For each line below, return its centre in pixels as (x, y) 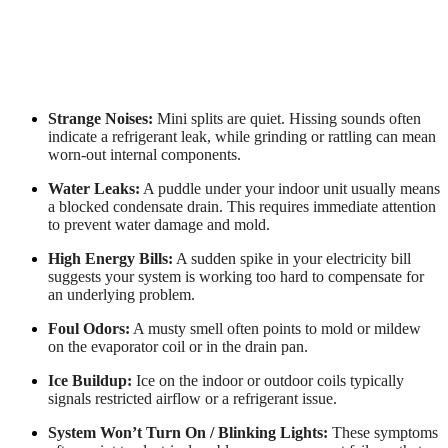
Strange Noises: (100, 118)
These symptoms (383, 432)
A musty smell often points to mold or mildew (275, 328)
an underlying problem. (121, 294)
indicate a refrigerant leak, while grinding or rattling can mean (242, 136)
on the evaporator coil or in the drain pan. (178, 346)
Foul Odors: (89, 328)
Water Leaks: (94, 188)
